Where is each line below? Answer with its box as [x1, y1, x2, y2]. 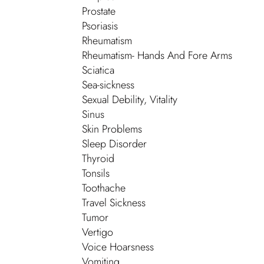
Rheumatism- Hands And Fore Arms [82, 48, 232, 63]
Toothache [82, 180, 126, 196]
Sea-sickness [82, 77, 134, 93]
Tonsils [82, 166, 110, 181]
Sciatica [82, 62, 114, 78]
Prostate [82, 4, 115, 19]
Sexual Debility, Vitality [82, 92, 177, 107]
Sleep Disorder [82, 136, 147, 151]
